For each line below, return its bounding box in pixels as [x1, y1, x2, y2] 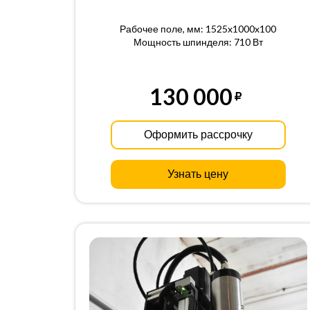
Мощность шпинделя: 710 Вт [133, 36, 263, 48]
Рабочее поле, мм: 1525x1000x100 [120, 23, 277, 35]
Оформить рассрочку [143, 129, 253, 140]
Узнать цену [167, 168, 229, 180]
